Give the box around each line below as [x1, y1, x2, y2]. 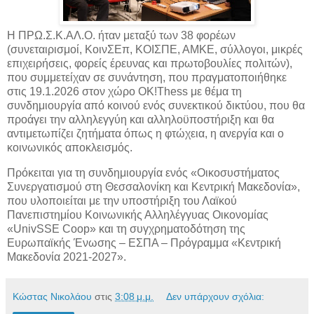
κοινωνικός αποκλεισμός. [7, 142, 132, 154]
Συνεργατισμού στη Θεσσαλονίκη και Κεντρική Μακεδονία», [7, 181, 300, 193]
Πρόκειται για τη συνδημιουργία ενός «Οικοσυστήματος [7, 167, 280, 179]
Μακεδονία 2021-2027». [7, 251, 126, 264]
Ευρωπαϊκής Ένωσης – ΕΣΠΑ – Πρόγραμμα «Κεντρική [7, 237, 281, 250]
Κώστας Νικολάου [13, 291, 92, 303]
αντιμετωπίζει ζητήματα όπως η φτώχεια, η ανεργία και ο [7, 128, 284, 140]
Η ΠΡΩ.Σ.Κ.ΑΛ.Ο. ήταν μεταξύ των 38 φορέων [7, 29, 235, 42]
